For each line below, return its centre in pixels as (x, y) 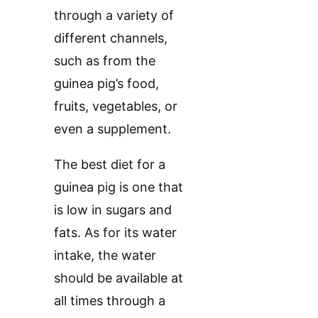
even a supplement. (113, 129)
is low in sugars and (113, 210)
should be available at (119, 278)
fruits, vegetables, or (116, 106)
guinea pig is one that (119, 187)
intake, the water (105, 256)
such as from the (105, 61)
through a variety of (114, 16)
